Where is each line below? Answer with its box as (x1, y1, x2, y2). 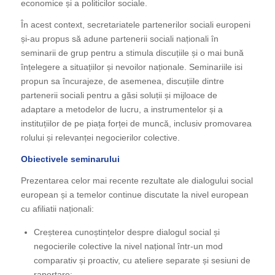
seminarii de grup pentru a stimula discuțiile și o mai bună (20, 48, 244, 58)
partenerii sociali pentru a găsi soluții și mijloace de (20, 90, 217, 101)
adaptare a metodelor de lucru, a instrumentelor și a (20, 104, 223, 115)
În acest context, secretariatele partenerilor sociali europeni (20, 20, 250, 30)
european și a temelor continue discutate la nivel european (20, 189, 249, 199)
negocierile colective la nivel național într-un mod (33, 241, 223, 251)
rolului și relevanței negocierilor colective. (20, 133, 180, 143)
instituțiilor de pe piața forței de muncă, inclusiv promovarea (20, 118, 252, 129)
